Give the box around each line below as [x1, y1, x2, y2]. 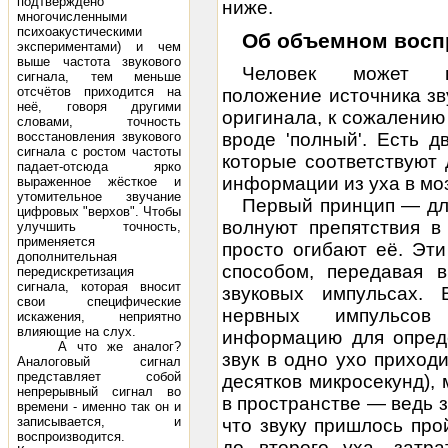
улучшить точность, [17, 219, 181, 234]
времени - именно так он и [17, 399, 181, 414]
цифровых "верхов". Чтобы [17, 204, 181, 219]
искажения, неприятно [17, 309, 181, 324]
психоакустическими [17, 24, 142, 39]
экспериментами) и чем [17, 39, 181, 54]
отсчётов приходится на [17, 84, 181, 99]
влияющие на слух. [17, 324, 136, 339]
